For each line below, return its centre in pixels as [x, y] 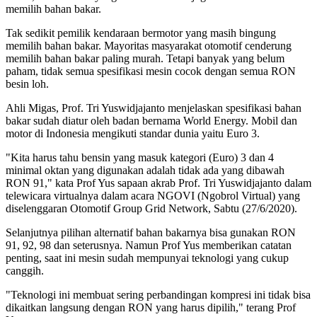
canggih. [25, 270]
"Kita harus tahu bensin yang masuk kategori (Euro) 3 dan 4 [140, 157]
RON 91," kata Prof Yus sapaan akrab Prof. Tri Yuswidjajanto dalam [158, 183]
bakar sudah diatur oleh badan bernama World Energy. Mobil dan [151, 120]
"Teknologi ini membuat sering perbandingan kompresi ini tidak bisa [158, 294]
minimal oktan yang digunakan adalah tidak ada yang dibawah [145, 170]
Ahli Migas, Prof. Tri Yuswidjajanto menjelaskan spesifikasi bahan [154, 108]
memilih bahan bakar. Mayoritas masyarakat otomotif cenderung [149, 45]
